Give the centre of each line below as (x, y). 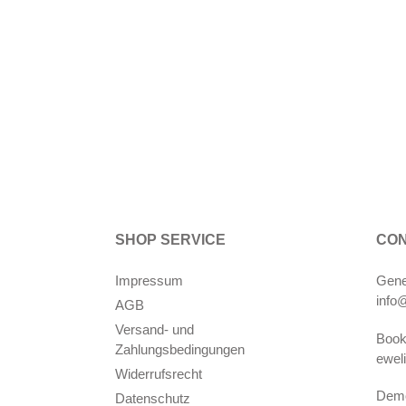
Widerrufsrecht (159, 374)
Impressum (149, 281)
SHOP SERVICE (170, 240)
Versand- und (155, 330)
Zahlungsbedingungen (180, 350)
